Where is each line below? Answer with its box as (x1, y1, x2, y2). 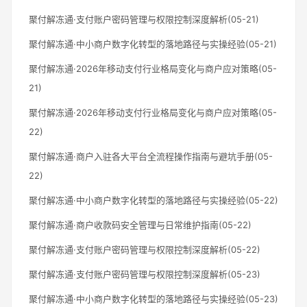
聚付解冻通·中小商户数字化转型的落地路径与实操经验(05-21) (29, 38, 277, 49)
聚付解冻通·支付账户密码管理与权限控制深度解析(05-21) (29, 13, 259, 25)
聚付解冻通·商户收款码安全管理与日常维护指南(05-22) (29, 219, 251, 230)
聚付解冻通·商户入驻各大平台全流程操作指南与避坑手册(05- (29, 150, 273, 162)
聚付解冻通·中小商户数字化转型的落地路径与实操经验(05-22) (29, 194, 278, 206)
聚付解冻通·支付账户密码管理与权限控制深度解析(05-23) (29, 268, 260, 280)
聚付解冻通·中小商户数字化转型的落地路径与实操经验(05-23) (29, 293, 278, 304)
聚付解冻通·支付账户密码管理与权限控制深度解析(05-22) (29, 243, 260, 255)
